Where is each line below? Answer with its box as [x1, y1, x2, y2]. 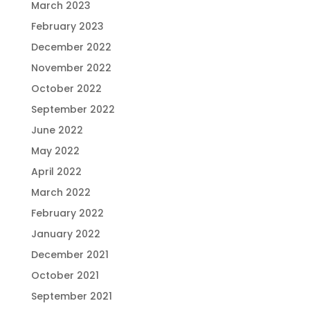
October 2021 [30, 268, 99, 282]
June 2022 [30, 123, 83, 137]
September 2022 [30, 102, 115, 116]
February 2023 [30, 19, 104, 33]
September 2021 [30, 289, 112, 303]
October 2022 [30, 82, 102, 95]
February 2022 [30, 206, 104, 220]
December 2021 [30, 248, 109, 262]
